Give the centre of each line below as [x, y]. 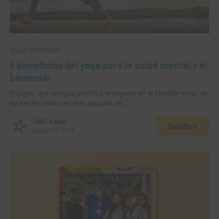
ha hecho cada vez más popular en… [69, 103]
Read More [182, 126]
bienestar [31, 77]
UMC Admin [50, 122]
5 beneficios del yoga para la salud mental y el [109, 65]
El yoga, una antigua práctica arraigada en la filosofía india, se [109, 93]
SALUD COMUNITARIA [35, 50]
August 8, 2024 [54, 131]
